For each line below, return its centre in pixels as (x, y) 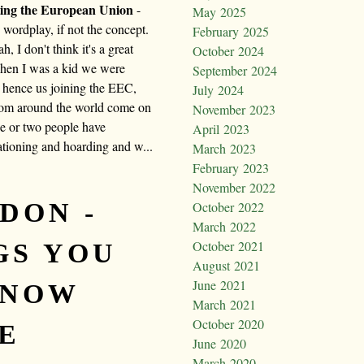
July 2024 (218, 90)
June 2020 (219, 344)
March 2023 (224, 149)
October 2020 (228, 324)
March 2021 (224, 305)
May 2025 (219, 12)
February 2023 (231, 168)
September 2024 (235, 71)
